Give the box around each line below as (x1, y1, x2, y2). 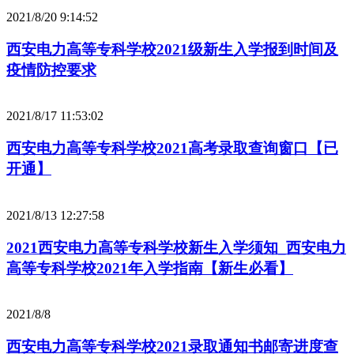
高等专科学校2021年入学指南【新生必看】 (6, 259, 293, 277)
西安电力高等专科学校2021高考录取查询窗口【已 (6, 140, 338, 157)
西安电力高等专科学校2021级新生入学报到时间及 (6, 40, 338, 58)
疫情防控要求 (6, 61, 96, 78)
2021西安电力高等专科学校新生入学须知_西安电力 (6, 239, 346, 256)
